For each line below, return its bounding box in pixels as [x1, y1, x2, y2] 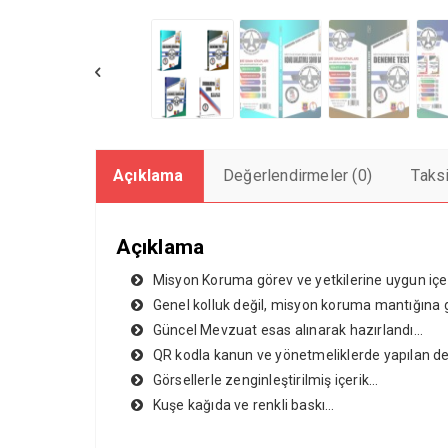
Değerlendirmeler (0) [223, 165, 373, 185]
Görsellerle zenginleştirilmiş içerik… [152, 372, 379, 389]
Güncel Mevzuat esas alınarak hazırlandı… [152, 322, 423, 339]
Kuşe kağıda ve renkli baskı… [152, 397, 335, 414]
